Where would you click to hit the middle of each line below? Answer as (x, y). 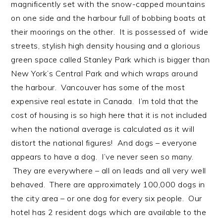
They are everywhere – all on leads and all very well (109, 171)
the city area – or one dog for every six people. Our (107, 198)
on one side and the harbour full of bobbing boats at (109, 18)
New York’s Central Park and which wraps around (105, 74)
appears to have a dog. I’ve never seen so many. (102, 157)
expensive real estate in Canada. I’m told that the (105, 101)
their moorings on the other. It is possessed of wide (110, 32)
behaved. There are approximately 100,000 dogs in (108, 185)
